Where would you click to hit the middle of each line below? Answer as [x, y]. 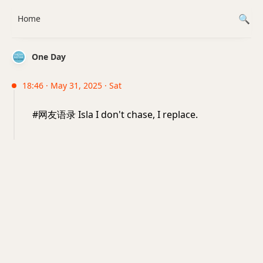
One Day [49, 57]
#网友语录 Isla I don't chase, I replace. [115, 114]
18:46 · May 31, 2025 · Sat [72, 85]
